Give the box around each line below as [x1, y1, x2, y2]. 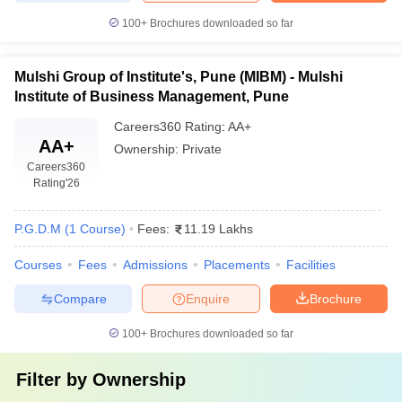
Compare [53, 291, 107, 306]
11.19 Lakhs [184, 222, 253, 236]
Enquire [186, 291, 230, 306]
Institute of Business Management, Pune [14, 89, 289, 104]
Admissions [123, 258, 188, 272]
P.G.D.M [14, 222, 61, 236]
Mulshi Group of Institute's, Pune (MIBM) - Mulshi [14, 69, 343, 84]
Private [182, 142, 222, 156]
